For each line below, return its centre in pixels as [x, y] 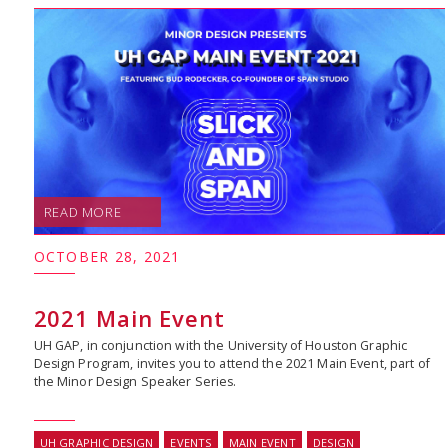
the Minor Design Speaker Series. [135, 381]
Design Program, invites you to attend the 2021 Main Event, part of [231, 363]
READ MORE [82, 211]
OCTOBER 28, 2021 [107, 256]
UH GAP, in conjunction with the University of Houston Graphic [220, 345]
